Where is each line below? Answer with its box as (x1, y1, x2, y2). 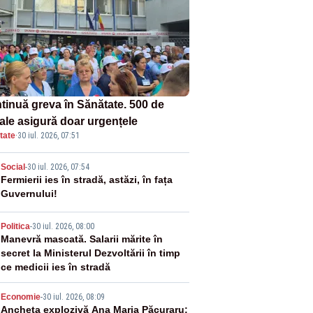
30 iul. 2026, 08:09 (42, 291, 105, 302)
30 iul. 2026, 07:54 (27, 161, 89, 172)
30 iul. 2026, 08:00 (31, 221, 94, 231)
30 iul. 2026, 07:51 (17, 130, 80, 140)
